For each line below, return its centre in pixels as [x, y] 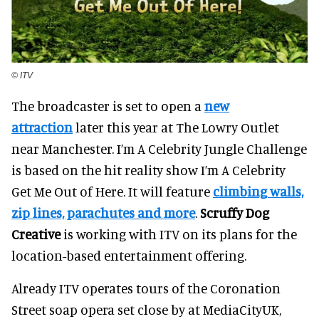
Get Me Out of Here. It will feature [112, 191]
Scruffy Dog [235, 212]
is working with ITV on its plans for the [179, 234]
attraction [42, 127]
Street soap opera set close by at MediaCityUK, [146, 309]
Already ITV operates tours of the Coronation [146, 288]
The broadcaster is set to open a [108, 105]
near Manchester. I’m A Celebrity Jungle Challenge [159, 148]
